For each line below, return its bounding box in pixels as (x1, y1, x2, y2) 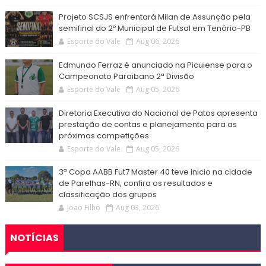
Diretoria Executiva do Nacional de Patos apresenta (58, 107, 258, 119)
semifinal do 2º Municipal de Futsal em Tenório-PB (58, 23, 251, 34)
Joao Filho (66, 202, 100, 213)
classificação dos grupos (58, 189, 157, 201)
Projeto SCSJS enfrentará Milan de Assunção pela (58, 11, 251, 23)
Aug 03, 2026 (115, 202, 159, 213)
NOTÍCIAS (9, 231, 59, 245)
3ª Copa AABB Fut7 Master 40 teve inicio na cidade (58, 166, 252, 178)
